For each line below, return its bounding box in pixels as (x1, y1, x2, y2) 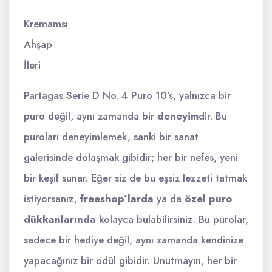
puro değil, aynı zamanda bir (24, 109, 157, 123)
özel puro (185, 191, 233, 206)
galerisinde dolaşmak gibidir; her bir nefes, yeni (24, 150, 238, 165)
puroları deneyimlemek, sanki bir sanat (24, 129, 199, 144)
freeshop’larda (80, 191, 154, 206)
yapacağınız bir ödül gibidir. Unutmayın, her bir (24, 253, 237, 268)
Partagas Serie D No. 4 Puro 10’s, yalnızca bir (24, 88, 231, 103)
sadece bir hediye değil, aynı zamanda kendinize (24, 233, 243, 247)
